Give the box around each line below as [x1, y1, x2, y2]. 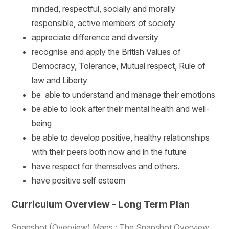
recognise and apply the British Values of [32, 47, 181, 57]
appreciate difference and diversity [32, 32, 159, 43]
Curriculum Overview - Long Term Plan [11, 198, 190, 211]
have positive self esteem [32, 175, 126, 186]
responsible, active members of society [32, 18, 176, 29]
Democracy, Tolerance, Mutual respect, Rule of [32, 61, 206, 72]
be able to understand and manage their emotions [32, 89, 216, 100]
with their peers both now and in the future [32, 147, 187, 157]
